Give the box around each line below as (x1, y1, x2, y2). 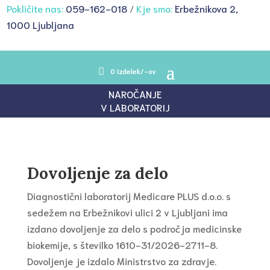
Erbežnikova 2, (175, 2, 239, 14)
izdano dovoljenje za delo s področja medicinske (27, 222, 242, 235)
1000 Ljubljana (7, 18, 75, 31)
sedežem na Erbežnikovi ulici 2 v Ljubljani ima (27, 206, 228, 219)
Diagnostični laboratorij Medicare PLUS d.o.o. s (27, 189, 231, 202)
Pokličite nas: (7, 2, 66, 14)
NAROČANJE (108, 87, 162, 101)
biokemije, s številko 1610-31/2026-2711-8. (27, 238, 218, 251)
